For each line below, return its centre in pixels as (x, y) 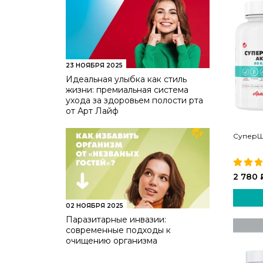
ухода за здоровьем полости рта (134, 100)
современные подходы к (118, 230)
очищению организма (112, 241)
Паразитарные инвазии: (116, 220)
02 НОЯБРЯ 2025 (95, 206)
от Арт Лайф (92, 111)
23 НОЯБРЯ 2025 (94, 65)
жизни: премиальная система (127, 90)
